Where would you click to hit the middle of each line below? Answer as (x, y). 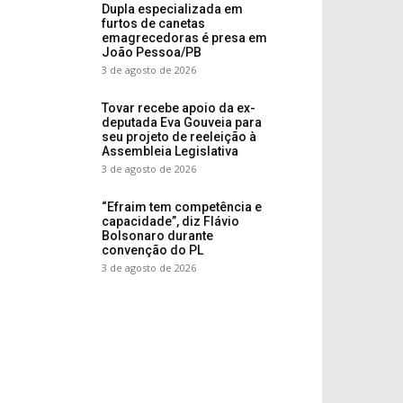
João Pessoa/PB (152, 52)
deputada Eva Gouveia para (182, 122)
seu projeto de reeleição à (179, 137)
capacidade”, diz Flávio (170, 221)
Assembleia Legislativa (170, 151)
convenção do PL (152, 250)
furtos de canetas (153, 23)
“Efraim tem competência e (182, 207)
